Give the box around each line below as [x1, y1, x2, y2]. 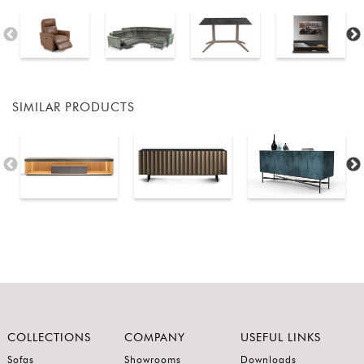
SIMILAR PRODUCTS [12, 101, 135, 114]
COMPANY [123, 332, 185, 344]
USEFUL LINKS [240, 332, 322, 344]
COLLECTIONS [7, 332, 92, 344]
